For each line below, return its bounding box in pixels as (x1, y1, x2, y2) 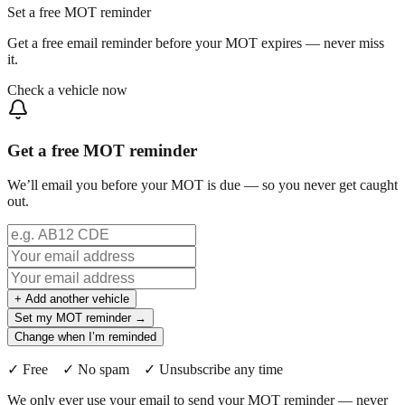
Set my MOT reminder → (14, 311, 146, 325)
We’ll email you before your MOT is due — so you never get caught (7, 177, 398, 193)
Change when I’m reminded (14, 330, 156, 344)
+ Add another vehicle (14, 292, 129, 306)
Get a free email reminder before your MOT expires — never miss (7, 35, 384, 52)
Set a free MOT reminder (7, 5, 151, 21)
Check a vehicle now (7, 82, 127, 99)
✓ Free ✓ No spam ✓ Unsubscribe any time (7, 362, 283, 378)
